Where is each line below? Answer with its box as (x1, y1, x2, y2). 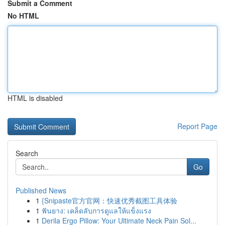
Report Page (177, 121, 217, 131)
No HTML (8, 11, 39, 21)
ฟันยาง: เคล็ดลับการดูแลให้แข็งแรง (42, 205, 151, 215)
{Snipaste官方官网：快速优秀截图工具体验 (42, 195, 177, 205)
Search (16, 148, 38, 158)
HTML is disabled (8, 93, 63, 103)
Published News (16, 185, 66, 195)
